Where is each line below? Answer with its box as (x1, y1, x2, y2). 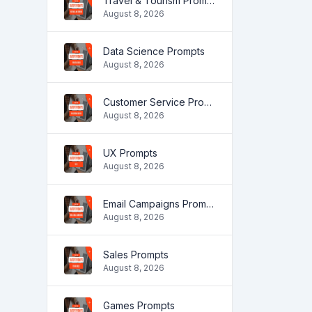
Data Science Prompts (103, 45, 205, 57)
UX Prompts (103, 146, 157, 159)
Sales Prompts (103, 248, 169, 260)
